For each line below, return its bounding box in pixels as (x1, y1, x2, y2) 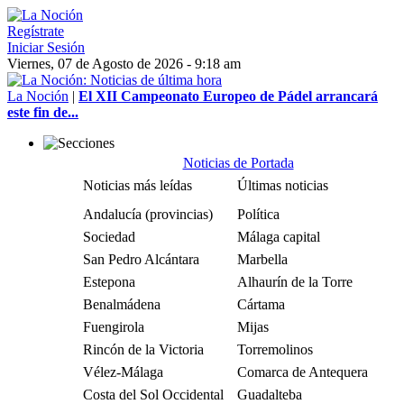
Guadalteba (237, 387, 302, 402)
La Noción (7, 88, 69, 104)
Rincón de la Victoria (83, 342, 204, 357)
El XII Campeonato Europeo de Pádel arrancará (78, 88, 378, 104)
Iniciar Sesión (7, 40, 85, 55)
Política (237, 207, 280, 222)
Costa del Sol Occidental (83, 387, 224, 402)
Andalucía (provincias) (83, 207, 213, 222)
